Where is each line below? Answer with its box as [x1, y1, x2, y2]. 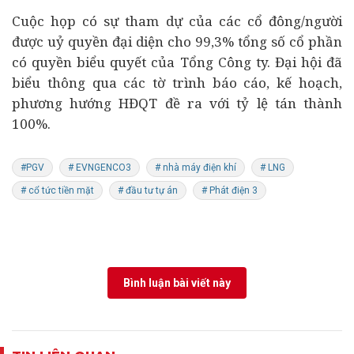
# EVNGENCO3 [68, 162, 131, 173]
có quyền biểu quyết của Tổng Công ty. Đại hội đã [12, 53, 342, 71]
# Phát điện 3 [201, 185, 258, 196]
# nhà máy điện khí [155, 162, 236, 173]
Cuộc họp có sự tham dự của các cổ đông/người [12, 12, 342, 30]
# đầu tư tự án [118, 185, 178, 196]
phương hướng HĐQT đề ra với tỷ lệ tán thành [12, 94, 342, 112]
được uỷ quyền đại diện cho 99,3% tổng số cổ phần [12, 32, 342, 51]
